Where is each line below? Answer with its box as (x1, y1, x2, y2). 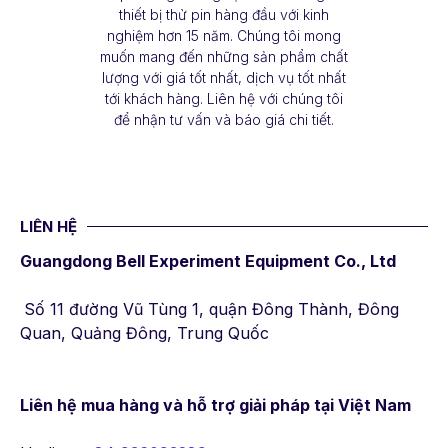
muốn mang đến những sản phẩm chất (100, 48, 348, 66)
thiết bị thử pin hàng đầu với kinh (119, 6, 329, 24)
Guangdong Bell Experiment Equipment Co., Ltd (20, 251, 396, 272)
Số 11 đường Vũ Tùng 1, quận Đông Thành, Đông (24, 299, 399, 320)
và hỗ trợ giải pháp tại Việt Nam (163, 395, 411, 416)
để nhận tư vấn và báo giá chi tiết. (114, 111, 334, 129)
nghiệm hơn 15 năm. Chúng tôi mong (107, 27, 341, 45)
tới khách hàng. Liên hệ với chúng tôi (105, 90, 343, 108)
